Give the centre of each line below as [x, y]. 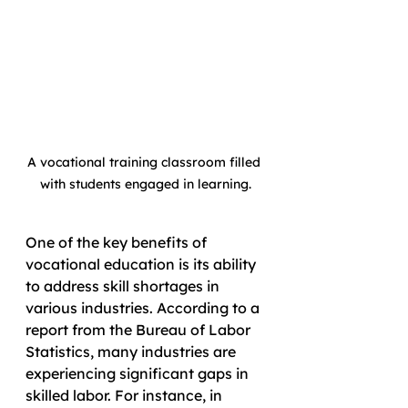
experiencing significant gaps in [139, 373]
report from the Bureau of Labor [140, 330]
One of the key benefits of [118, 242]
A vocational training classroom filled [146, 162]
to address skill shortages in [124, 286]
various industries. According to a [144, 308]
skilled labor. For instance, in [126, 395]
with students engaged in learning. [146, 184]
